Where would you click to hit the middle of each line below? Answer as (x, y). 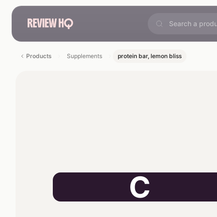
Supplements (85, 56)
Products (39, 56)
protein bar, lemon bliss (150, 56)
